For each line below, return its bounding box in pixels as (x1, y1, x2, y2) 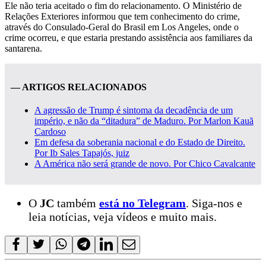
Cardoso (34, 126, 66, 137)
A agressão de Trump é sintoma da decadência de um (34, 105, 233, 116)
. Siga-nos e (186, 197, 242, 210)
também (54, 197, 99, 210)
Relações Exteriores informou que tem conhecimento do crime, (5, 11, 240, 21)
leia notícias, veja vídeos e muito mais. (28, 210, 217, 224)
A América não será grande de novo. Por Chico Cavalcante (34, 159, 255, 169)
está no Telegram (99, 197, 186, 210)
